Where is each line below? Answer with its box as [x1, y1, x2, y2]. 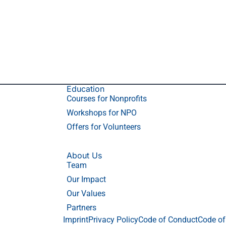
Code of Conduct [138, 215, 198, 224]
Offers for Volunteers [67, 122, 141, 132]
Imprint [63, 215, 88, 224]
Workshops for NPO [67, 108, 137, 118]
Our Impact [67, 175, 106, 184]
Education [67, 84, 104, 94]
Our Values [67, 189, 105, 198]
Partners [67, 203, 96, 212]
